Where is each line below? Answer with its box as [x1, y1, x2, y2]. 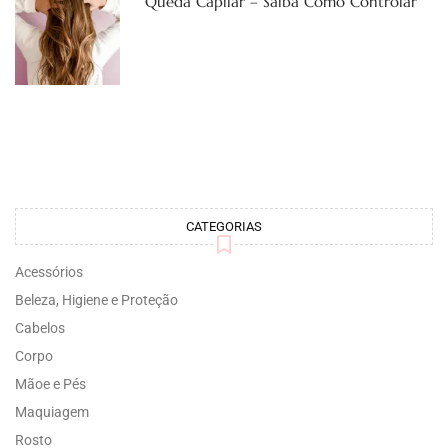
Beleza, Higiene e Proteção [15, 292, 178, 309]
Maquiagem [15, 404, 89, 421]
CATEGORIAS [186, 219, 262, 235]
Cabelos [15, 320, 65, 337]
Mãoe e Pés [15, 376, 86, 393]
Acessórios [15, 264, 83, 281]
